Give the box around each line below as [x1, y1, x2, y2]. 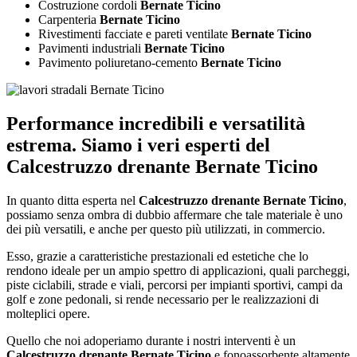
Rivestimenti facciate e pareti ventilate [38, 27, 228, 41]
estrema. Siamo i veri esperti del [6, 135, 270, 156]
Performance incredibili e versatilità [6, 113, 305, 135]
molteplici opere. [6, 307, 90, 321]
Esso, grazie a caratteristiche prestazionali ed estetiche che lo [6, 249, 308, 264]
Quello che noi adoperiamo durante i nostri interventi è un [6, 334, 296, 348]
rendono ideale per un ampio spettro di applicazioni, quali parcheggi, [6, 264, 350, 278]
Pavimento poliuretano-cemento [38, 56, 198, 70]
